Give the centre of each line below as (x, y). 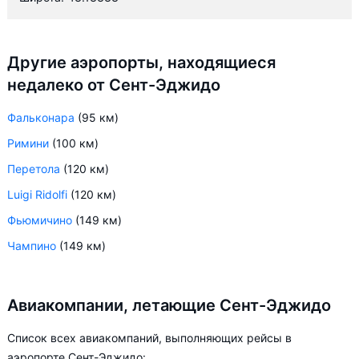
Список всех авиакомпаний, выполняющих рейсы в (149, 338)
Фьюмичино (40, 220)
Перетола (34, 169)
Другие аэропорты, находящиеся (141, 63)
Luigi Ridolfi (37, 194)
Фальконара (41, 117)
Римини (28, 143)
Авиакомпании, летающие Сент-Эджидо (169, 305)
